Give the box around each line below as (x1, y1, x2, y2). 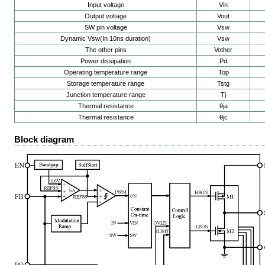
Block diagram (14, 134, 74, 144)
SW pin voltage (84, 24, 127, 31)
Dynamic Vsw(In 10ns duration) (60, 35, 151, 43)
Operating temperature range (64, 69, 147, 76)
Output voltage (85, 12, 127, 20)
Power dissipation (80, 57, 131, 65)
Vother (214, 46, 232, 54)
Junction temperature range (66, 91, 146, 99)
